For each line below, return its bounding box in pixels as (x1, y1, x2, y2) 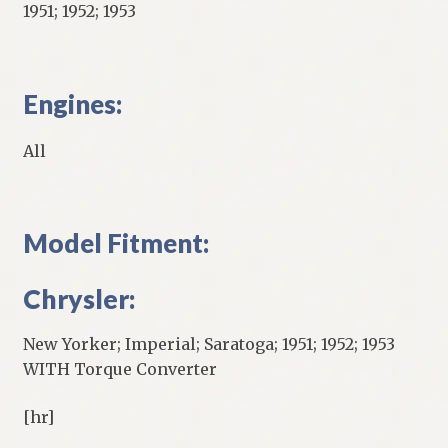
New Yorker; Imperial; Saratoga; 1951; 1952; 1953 (22, 334, 399, 355)
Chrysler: (22, 283, 136, 316)
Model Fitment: (22, 227, 209, 260)
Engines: (22, 87, 122, 120)
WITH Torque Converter (22, 359, 217, 380)
